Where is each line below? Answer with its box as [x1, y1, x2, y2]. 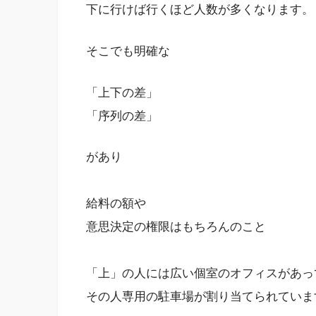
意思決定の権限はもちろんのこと [86, 220, 266, 234]
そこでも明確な [86, 44, 170, 59]
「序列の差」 [86, 109, 158, 123]
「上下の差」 [86, 85, 158, 99]
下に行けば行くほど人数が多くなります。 [86, 3, 314, 17]
